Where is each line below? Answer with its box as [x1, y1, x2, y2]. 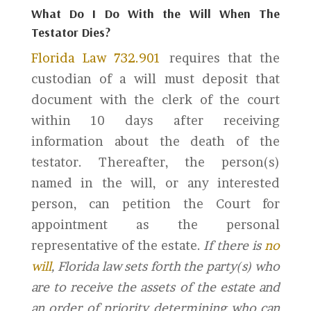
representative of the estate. [31, 238, 204, 253]
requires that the [161, 51, 280, 65]
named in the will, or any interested [31, 176, 280, 190]
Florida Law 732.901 [31, 51, 162, 65]
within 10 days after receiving [31, 113, 280, 128]
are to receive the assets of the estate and [31, 280, 280, 294]
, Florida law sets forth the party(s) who [51, 259, 280, 274]
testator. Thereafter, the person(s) [31, 155, 280, 169]
